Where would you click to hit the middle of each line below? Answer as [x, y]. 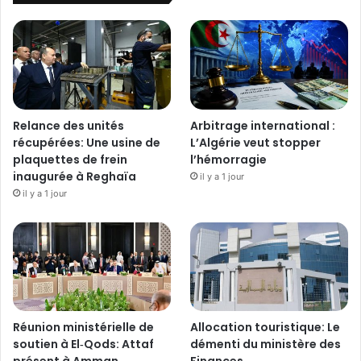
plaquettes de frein [70, 159]
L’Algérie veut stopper [256, 142]
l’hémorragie [229, 159]
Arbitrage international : [263, 125]
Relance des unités [68, 125]
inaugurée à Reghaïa [75, 176]
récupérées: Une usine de [87, 142]
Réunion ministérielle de [83, 327]
